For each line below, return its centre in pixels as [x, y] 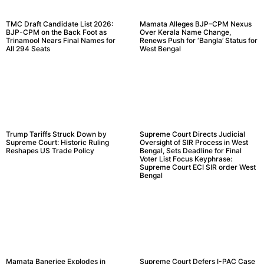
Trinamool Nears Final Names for [61, 40]
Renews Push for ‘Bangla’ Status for [198, 40]
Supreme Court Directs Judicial [192, 134]
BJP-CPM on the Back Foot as [56, 32]
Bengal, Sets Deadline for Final [190, 151]
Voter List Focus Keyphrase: [186, 159]
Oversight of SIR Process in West [194, 143]
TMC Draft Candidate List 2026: [60, 24]
